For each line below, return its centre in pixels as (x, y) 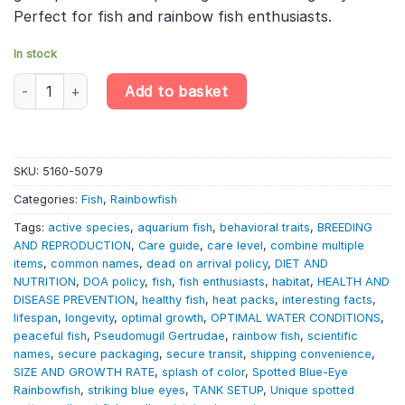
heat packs (244, 299)
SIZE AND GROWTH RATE (84, 372)
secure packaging (108, 353)
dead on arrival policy (207, 263)
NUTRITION (45, 281)
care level (235, 245)
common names (95, 263)
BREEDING (345, 227)
